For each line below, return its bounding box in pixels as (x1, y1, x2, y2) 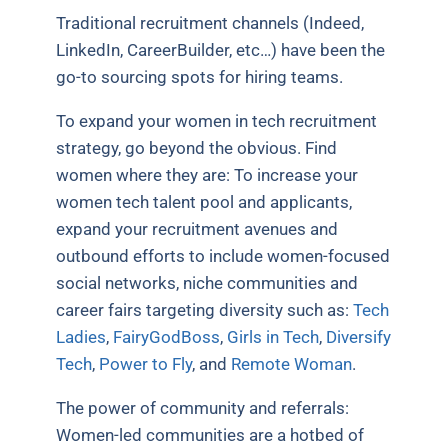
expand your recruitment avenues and (56, 218, 339, 239)
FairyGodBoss (113, 326, 221, 347)
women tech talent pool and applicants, (56, 191, 353, 212)
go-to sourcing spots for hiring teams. (56, 66, 344, 87)
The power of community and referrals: (56, 397, 350, 418)
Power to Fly (95, 353, 193, 374)
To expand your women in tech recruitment (56, 110, 378, 131)
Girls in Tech (223, 326, 320, 347)
